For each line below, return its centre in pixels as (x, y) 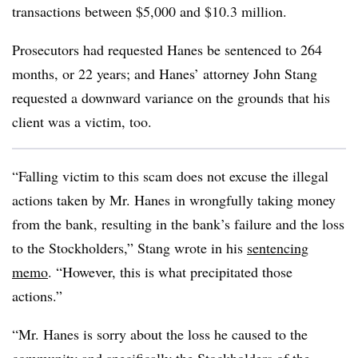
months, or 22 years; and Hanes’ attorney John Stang (165, 74)
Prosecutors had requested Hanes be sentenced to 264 (167, 50)
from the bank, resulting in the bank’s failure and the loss (178, 224)
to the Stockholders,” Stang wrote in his (129, 248)
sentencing (278, 248)
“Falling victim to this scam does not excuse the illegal (170, 176)
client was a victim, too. (82, 121)
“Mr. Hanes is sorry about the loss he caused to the (160, 334)
